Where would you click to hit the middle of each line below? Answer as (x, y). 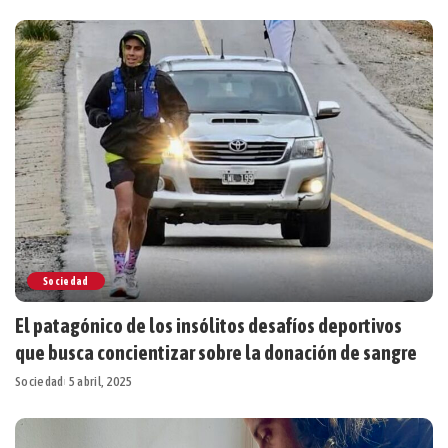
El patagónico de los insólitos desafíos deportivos (208, 326)
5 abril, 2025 (100, 382)
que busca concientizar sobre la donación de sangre (216, 353)
